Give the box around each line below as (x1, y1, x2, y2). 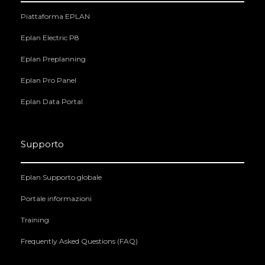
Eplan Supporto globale (21, 173, 102, 182)
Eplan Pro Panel (21, 76, 76, 85)
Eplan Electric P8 (21, 33, 79, 43)
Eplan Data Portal (21, 97, 83, 106)
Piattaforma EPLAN (21, 12, 90, 21)
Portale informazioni (21, 194, 92, 203)
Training (21, 215, 49, 225)
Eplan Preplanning (21, 54, 86, 64)
